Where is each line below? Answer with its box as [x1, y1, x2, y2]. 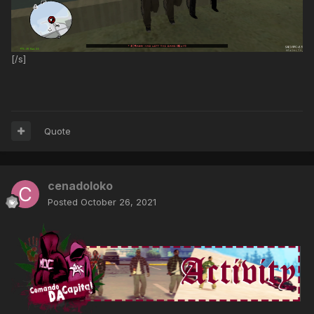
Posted [48, 196, 81, 207]
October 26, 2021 [81, 196, 156, 207]
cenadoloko [48, 178, 113, 193]
